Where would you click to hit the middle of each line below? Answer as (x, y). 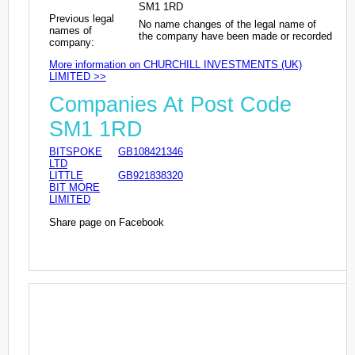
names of (71, 30)
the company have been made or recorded (235, 36)
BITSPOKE (76, 152)
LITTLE (66, 176)
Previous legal (82, 18)
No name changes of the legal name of (227, 24)
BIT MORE (74, 188)
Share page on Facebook (107, 222)
